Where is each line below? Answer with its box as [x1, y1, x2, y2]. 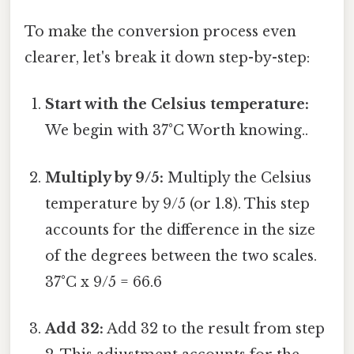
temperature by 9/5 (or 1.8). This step [45, 194, 311, 213]
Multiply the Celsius [164, 168, 312, 186]
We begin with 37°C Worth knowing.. [45, 122, 309, 140]
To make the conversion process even [24, 23, 296, 41]
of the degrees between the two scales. [45, 247, 318, 265]
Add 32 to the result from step [104, 319, 326, 337]
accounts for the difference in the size [45, 220, 316, 239]
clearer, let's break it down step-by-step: [24, 49, 310, 67]
